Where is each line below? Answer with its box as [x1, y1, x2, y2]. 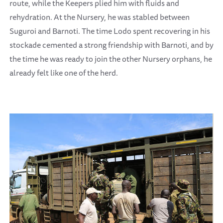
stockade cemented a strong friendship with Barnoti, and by [9, 38, 214, 51]
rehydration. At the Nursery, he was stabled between [9, 10, 190, 23]
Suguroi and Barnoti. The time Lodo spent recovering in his [9, 24, 210, 37]
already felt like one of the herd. [9, 66, 118, 79]
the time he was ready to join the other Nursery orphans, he [9, 52, 212, 65]
